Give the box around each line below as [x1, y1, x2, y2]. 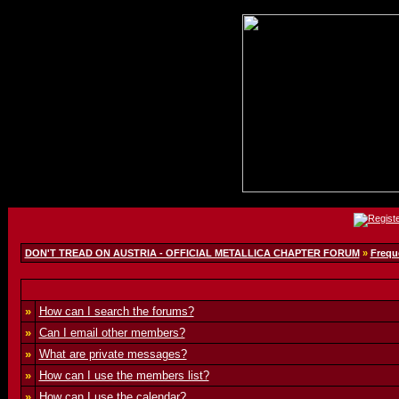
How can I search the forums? [38, 305, 194, 318]
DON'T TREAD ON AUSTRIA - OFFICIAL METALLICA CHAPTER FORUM [24, 248, 360, 258]
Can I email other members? [38, 326, 185, 339]
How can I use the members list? [38, 369, 209, 382]
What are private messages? [38, 347, 187, 361]
